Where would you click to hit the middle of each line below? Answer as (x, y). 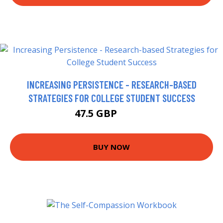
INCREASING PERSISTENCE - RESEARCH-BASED (111, 84)
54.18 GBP (134, 114)
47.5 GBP (97, 113)
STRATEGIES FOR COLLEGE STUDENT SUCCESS (111, 98)
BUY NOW (111, 147)
